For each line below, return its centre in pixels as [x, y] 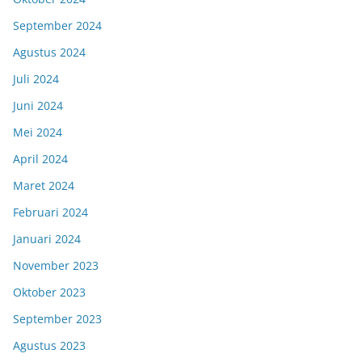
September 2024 [57, 26]
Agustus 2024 [49, 53]
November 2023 [56, 266]
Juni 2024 [38, 106]
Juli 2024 [36, 79]
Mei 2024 [38, 133]
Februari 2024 [51, 213]
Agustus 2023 [49, 346]
